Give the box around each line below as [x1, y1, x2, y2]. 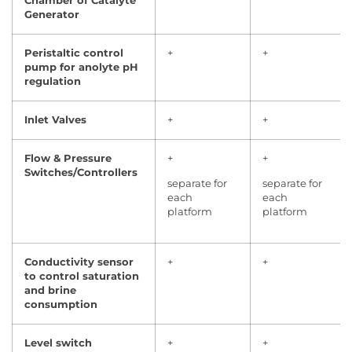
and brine [24, 284, 76, 296]
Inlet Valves [24, 114, 86, 126]
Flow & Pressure [24, 152, 112, 164]
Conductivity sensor [24, 256, 134, 268]
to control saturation [24, 270, 139, 282]
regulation [24, 75, 81, 87]
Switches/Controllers [24, 167, 137, 178]
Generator [24, 9, 79, 20]
